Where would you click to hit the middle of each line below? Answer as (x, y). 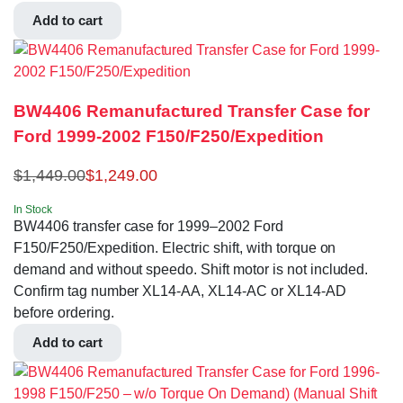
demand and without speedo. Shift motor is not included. (191, 269)
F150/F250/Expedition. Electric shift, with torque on (175, 247)
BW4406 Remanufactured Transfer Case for (192, 112)
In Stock (33, 209)
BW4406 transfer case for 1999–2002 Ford (148, 226)
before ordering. (64, 312)
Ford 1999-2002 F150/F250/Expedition (169, 137)
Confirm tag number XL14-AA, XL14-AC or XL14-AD (180, 291)
